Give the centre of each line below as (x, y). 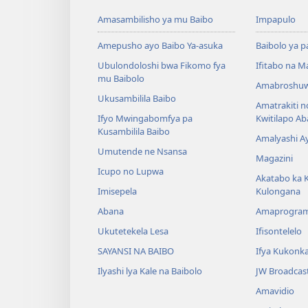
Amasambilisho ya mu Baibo (155, 19)
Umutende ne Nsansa (142, 151)
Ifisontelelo (278, 231)
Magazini (274, 158)
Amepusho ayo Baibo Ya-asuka (160, 45)
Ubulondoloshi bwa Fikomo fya (162, 65)
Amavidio (275, 290)
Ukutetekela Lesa (133, 231)
